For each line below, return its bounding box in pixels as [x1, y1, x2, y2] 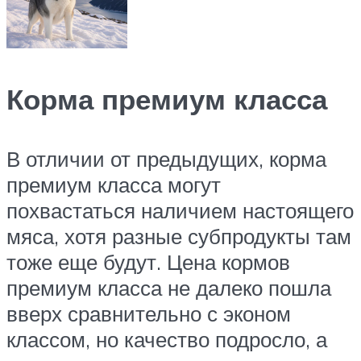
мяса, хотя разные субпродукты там [6, 222, 351, 249]
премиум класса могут [6, 171, 221, 197]
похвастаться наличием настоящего [6, 197, 354, 223]
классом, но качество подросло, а [6, 326, 327, 352]
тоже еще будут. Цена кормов [6, 248, 290, 275]
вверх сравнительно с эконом [6, 300, 291, 326]
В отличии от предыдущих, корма [6, 145, 326, 172]
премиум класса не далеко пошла [6, 274, 331, 301]
